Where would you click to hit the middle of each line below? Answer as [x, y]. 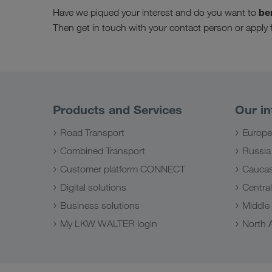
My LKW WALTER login [109, 223]
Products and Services [117, 109]
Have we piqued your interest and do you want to [156, 12]
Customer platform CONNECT [123, 169]
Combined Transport [103, 151]
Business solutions [100, 205]
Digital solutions [93, 187]
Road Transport [92, 132]
